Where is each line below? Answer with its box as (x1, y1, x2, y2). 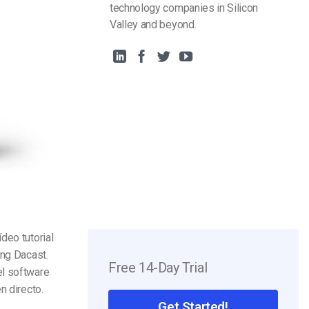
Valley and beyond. (110, 18, 197, 31)
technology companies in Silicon (110, 1, 259, 14)
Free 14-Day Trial (108, 259, 208, 276)
